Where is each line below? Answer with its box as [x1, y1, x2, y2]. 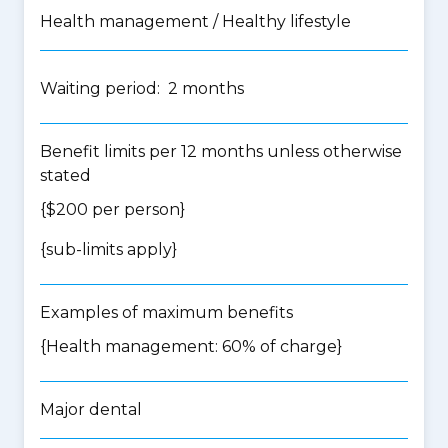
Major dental [40, 400, 142, 419]
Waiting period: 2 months [40, 79, 244, 98]
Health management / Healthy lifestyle [40, 12, 351, 31]
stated [40, 166, 91, 185]
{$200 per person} [40, 200, 185, 219]
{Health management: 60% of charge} [40, 337, 342, 356]
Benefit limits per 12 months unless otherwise [40, 142, 402, 161]
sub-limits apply [46, 240, 172, 259]
